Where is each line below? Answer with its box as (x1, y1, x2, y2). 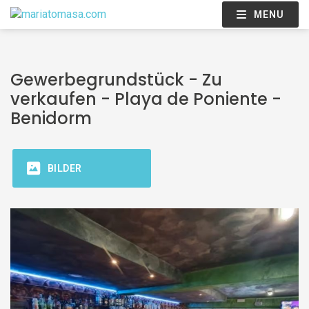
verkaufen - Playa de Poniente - (10, 88, 281, 110)
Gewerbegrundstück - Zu (10, 68, 222, 91)
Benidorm (10, 107, 92, 130)
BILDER (47, 163, 82, 174)
